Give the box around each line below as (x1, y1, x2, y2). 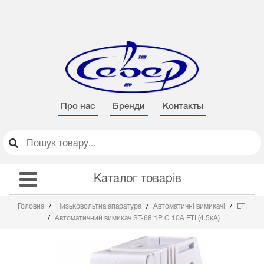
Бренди (113, 103, 145, 111)
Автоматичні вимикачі (153, 203, 227, 210)
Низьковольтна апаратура (55, 203, 143, 210)
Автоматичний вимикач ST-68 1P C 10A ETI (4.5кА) (54, 215, 220, 222)
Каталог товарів (93, 174, 181, 184)
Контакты (163, 103, 203, 111)
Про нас (61, 103, 95, 111)
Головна (17, 203, 46, 210)
